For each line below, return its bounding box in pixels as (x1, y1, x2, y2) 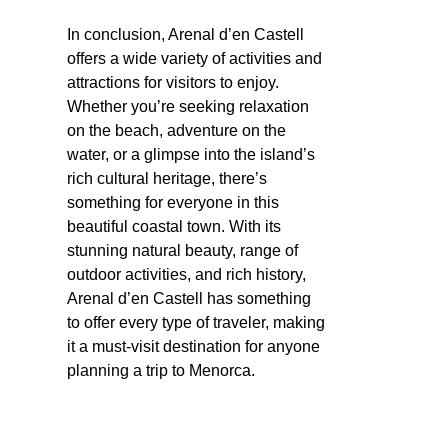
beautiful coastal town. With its (67, 217, 281, 235)
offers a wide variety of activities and (67, 49, 322, 67)
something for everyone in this (67, 193, 279, 211)
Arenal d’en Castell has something (67, 289, 311, 307)
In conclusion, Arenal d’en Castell (67, 25, 304, 43)
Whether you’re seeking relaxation (67, 97, 309, 115)
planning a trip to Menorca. (67, 361, 255, 379)
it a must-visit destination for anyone (67, 337, 320, 355)
